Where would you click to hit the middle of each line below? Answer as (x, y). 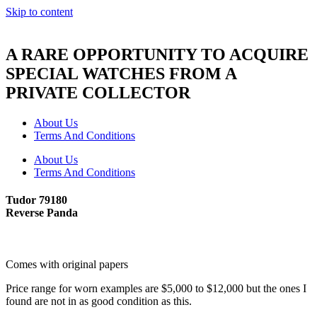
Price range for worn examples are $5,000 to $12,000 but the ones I (156, 289)
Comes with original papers (67, 265)
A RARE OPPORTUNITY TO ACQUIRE (157, 54)
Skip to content (39, 12)
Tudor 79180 (36, 200)
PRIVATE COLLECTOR (98, 92)
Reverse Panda (42, 213)
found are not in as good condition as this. (99, 301)
